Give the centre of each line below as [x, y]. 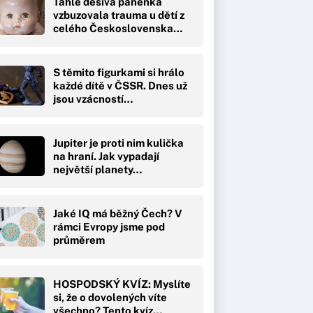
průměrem [79, 240]
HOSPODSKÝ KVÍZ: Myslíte [122, 284]
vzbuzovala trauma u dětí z [119, 15]
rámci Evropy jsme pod [109, 226]
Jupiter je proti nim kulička [118, 143]
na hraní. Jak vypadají [106, 156]
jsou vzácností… [93, 99]
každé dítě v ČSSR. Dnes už [120, 85]
